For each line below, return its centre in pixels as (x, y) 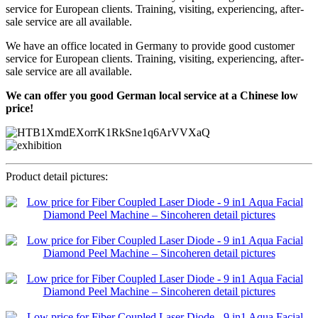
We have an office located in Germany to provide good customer (150, 46)
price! (20, 109)
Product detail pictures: (57, 177)
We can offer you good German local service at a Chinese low (152, 96)
